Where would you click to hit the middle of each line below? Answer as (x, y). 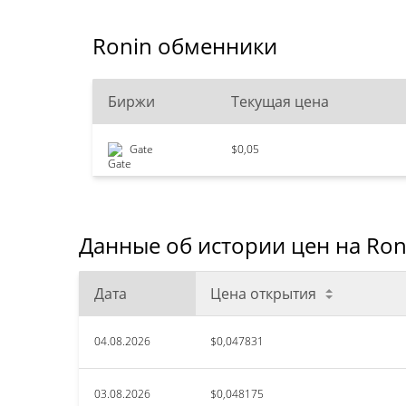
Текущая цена (280, 101)
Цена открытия (263, 294)
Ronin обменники (185, 46)
